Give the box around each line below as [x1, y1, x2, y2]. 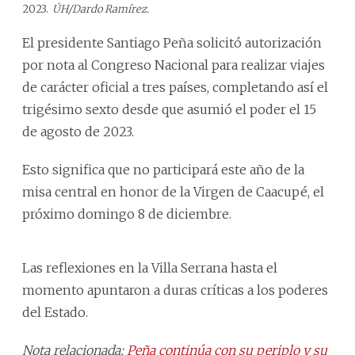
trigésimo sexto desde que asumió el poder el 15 [22, 101, 316, 117]
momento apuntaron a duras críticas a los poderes [22, 281, 328, 298]
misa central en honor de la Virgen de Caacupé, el [22, 183, 324, 200]
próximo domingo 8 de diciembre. [22, 205, 231, 222]
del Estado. [22, 303, 88, 320]
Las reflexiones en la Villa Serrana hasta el [22, 259, 277, 276]
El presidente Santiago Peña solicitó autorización [22, 34, 322, 51]
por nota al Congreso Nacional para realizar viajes [22, 56, 325, 73]
